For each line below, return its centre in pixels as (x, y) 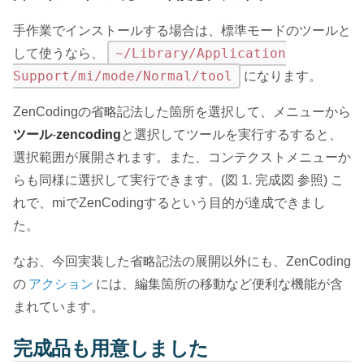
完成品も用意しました (111, 349)
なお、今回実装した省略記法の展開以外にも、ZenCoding (182, 261)
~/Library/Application (201, 53)
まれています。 (58, 306)
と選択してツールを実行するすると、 (232, 134)
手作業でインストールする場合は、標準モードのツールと (182, 30)
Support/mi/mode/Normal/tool (123, 76)
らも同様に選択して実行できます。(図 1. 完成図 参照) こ (178, 180)
